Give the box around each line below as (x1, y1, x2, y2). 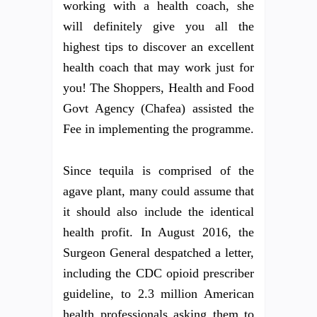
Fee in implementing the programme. (63, 121, 254, 136)
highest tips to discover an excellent (63, 39, 254, 54)
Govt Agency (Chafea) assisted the (63, 100, 254, 115)
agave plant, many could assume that (63, 183, 254, 198)
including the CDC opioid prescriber (63, 265, 254, 280)
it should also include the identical (63, 204, 254, 219)
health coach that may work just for (63, 59, 254, 74)
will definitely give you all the (63, 18, 254, 33)
